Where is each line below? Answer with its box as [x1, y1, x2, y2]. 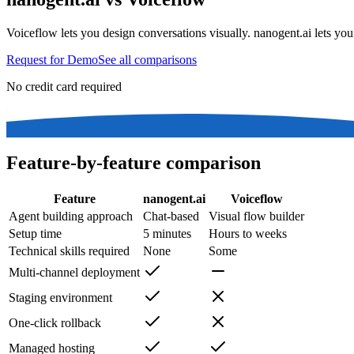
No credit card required [6, 80, 122, 94]
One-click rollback [9, 316, 101, 330]
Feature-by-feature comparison [6, 153, 261, 174]
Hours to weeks [209, 227, 287, 241]
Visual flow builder [209, 209, 304, 224]
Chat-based [143, 209, 199, 224]
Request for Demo [6, 53, 98, 67]
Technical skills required [9, 244, 130, 258]
